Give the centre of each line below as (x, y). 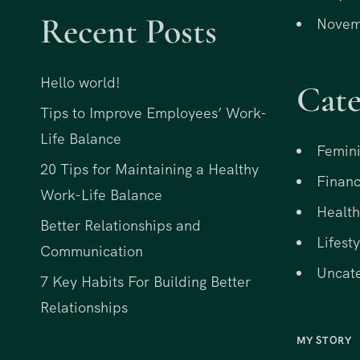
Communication (92, 252)
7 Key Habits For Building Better (145, 282)
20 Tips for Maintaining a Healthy (149, 170)
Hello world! (80, 83)
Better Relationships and (121, 226)
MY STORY (324, 340)
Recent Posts (129, 32)
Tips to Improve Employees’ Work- (153, 113)
